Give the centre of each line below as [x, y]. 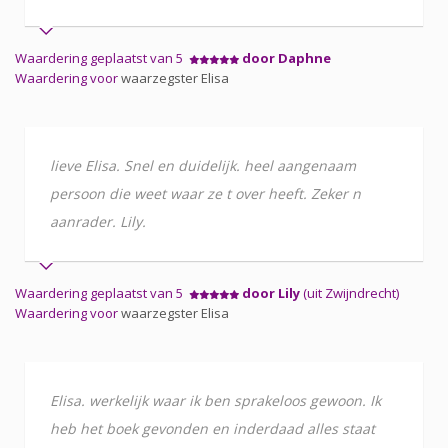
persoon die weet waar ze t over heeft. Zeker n [205, 193]
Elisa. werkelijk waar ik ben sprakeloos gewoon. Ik [215, 400]
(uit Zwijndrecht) [349, 292]
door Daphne [286, 57]
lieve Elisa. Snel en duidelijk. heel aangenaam [203, 165]
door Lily [271, 292]
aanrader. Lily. [98, 221]
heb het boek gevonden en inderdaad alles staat [212, 428]
